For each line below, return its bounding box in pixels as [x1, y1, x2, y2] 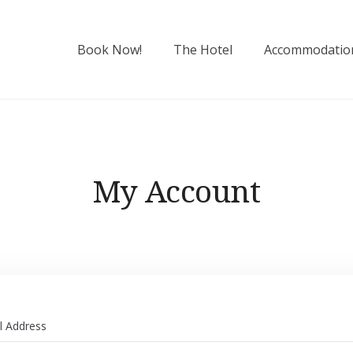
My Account [93, 169, 260, 211]
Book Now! [77, 40, 142, 58]
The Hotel [173, 40, 232, 58]
